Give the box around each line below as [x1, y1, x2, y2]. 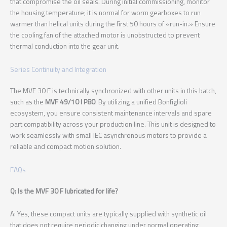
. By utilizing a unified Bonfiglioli [95, 96, 187, 107]
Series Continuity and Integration [10, 64, 106, 74]
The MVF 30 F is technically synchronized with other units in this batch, [10, 85, 216, 96]
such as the [10, 96, 45, 107]
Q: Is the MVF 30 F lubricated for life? [10, 185, 118, 196]
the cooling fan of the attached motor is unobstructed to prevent [10, 29, 200, 40]
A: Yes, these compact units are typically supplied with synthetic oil [10, 209, 207, 219]
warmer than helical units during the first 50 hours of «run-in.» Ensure [10, 18, 215, 29]
